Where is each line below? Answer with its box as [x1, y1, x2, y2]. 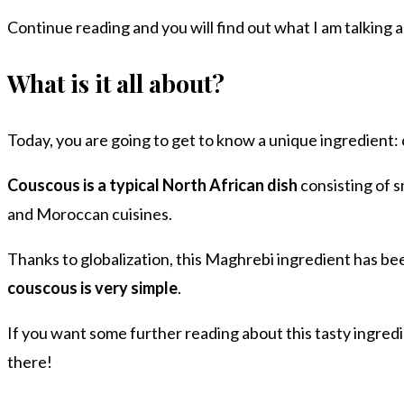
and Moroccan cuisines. [7, 203, 172, 224]
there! [7, 351, 52, 372]
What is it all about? [7, 67, 225, 100]
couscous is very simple [7, 277, 178, 298]
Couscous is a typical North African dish [7, 174, 298, 195]
